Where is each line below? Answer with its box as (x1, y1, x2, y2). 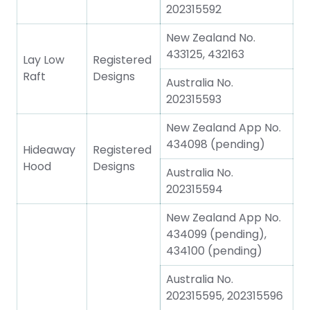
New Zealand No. (166, 30, 255, 46)
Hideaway (23, 142, 75, 158)
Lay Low (23, 52, 64, 68)
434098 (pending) (166, 136, 265, 152)
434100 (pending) (166, 243, 262, 259)
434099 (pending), (166, 226, 266, 242)
